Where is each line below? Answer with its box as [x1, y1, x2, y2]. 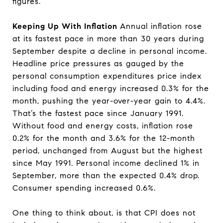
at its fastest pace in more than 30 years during [12, 34, 204, 43]
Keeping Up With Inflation [12, 21, 120, 31]
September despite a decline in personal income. [12, 46, 207, 56]
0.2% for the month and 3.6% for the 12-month [12, 133, 195, 143]
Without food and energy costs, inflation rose [12, 121, 193, 130]
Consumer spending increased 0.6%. [12, 183, 159, 193]
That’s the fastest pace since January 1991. [12, 109, 184, 118]
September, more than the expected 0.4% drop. [12, 171, 200, 180]
